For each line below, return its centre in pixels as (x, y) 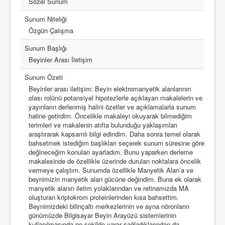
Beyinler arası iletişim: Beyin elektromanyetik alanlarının (110, 89)
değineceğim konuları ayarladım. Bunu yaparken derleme (111, 152)
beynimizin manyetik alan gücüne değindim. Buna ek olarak (115, 179)
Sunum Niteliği (46, 19)
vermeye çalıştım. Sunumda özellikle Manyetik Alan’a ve (111, 170)
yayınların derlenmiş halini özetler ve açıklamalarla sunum (112, 107)
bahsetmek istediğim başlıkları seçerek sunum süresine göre (117, 143)
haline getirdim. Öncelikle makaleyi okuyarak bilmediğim (110, 116)
